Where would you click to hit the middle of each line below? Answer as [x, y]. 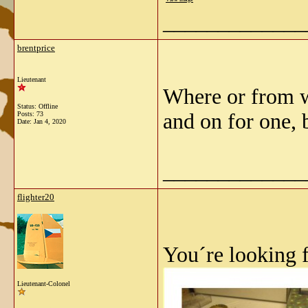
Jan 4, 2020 [50, 121]
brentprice [36, 48]
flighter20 [36, 197]
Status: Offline [37, 106]
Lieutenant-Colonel [44, 284]
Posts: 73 [30, 114]
